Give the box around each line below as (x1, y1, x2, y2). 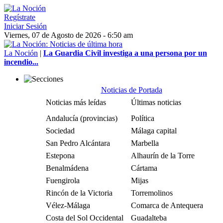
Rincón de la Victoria (46, 189, 112, 197)
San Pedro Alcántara (46, 139, 110, 147)
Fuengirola (46, 176, 80, 185)
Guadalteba (131, 214, 167, 222)
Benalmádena (46, 164, 89, 172)
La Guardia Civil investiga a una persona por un (43, 49, 207, 57)
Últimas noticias (131, 98, 181, 107)
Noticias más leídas (46, 98, 106, 107)
